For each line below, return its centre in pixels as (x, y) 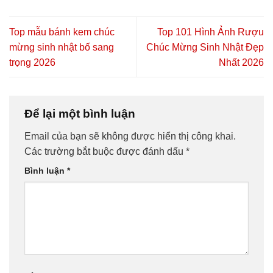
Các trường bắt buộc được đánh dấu (105, 152)
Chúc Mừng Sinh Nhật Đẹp (205, 47)
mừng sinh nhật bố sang (62, 47)
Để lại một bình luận (81, 113)
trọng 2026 (32, 62)
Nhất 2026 (241, 62)
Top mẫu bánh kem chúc (62, 32)
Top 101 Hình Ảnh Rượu (211, 32)
